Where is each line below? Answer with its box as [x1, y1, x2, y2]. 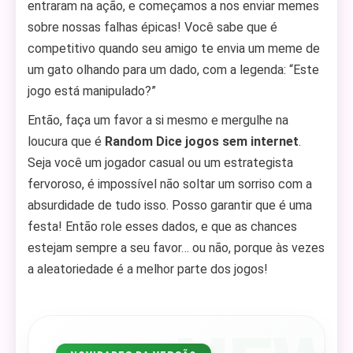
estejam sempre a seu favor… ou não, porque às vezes [28, 240, 325, 255]
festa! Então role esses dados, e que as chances [28, 219, 297, 234]
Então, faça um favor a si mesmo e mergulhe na [28, 113, 288, 128]
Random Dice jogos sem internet [105, 134, 299, 149]
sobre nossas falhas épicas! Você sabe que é [28, 20, 277, 35]
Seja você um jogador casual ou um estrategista [28, 155, 293, 170]
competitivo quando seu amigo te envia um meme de [28, 41, 320, 56]
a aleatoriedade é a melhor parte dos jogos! [28, 262, 268, 277]
